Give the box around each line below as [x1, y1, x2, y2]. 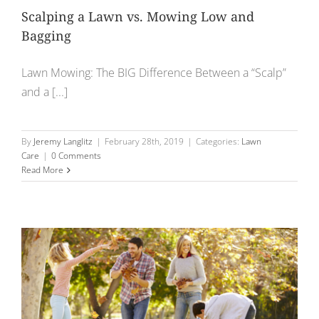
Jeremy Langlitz [33, 135, 93, 148]
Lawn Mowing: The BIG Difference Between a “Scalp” [21, 65, 286, 81]
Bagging [21, 27, 71, 45]
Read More [21, 164, 63, 177]
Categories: [196, 135, 241, 148]
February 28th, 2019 [105, 135, 184, 148]
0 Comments [51, 150, 101, 162]
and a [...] [21, 84, 68, 100]
